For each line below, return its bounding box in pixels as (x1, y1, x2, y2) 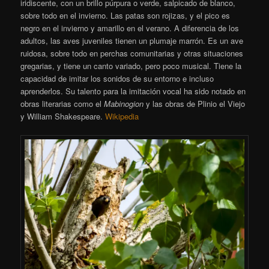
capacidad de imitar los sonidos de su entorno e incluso (20, 72, 214, 84)
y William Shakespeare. (20, 110, 106, 122)
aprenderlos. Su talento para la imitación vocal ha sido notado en (20, 85, 246, 97)
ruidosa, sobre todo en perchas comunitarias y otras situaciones (20, 47, 244, 59)
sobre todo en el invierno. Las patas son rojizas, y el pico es (20, 9, 231, 21)
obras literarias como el (20, 97, 104, 109)
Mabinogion (104, 97, 144, 109)
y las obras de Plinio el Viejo (144, 97, 246, 109)
